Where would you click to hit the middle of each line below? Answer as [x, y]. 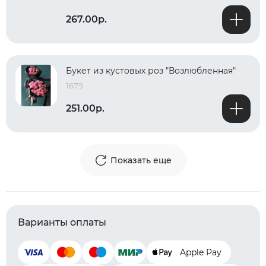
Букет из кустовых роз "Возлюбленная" [151, 71]
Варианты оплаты [62, 222]
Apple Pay [201, 252]
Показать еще [141, 160]
